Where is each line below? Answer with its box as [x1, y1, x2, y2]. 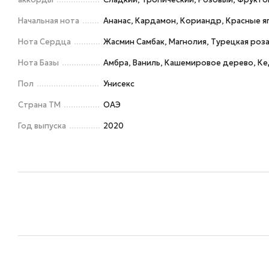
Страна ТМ [18, 100, 61, 110]
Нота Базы [18, 58, 59, 68]
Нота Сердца [18, 37, 71, 47]
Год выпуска [18, 121, 66, 131]
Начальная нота [18, 16, 79, 26]
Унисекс [103, 79, 134, 89]
